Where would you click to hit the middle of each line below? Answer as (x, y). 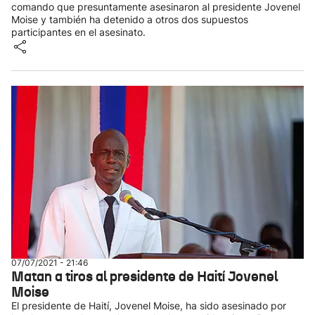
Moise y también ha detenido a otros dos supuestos (130, 19)
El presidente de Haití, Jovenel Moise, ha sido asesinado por (149, 306)
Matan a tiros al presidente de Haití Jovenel (144, 276)
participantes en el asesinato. (78, 32)
